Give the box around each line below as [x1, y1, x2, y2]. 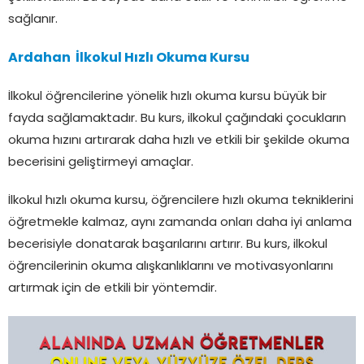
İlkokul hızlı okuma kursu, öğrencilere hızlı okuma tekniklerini [8, 195, 353, 208]
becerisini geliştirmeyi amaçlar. [8, 157, 193, 170]
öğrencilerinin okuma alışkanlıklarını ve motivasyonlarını [8, 261, 333, 274]
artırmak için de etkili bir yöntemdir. [8, 283, 217, 296]
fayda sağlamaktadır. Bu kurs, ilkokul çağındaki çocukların [8, 113, 346, 126]
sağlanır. [8, 14, 58, 27]
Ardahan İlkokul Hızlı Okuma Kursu [8, 52, 249, 66]
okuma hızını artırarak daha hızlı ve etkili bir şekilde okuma [8, 135, 349, 148]
